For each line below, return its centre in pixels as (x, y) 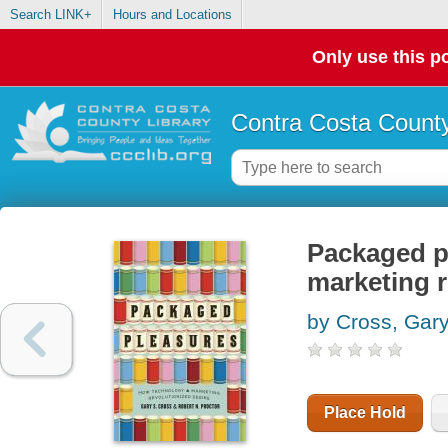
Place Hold (364, 413)
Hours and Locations (172, 15)
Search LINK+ (50, 15)
